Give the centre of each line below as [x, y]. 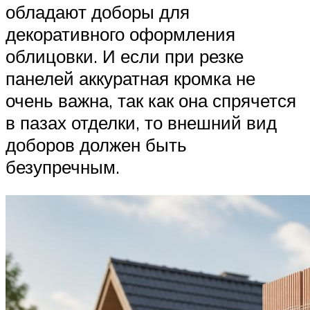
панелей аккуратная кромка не [130, 78]
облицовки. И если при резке [125, 56]
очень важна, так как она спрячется [151, 100]
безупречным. [63, 166]
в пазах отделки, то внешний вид [141, 122]
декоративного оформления [120, 34]
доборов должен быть [96, 144]
